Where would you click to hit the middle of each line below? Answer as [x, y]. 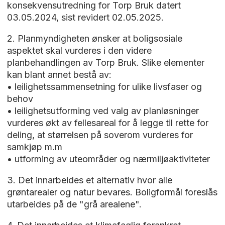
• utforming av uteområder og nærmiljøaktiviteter [109, 159]
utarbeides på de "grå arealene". [75, 204]
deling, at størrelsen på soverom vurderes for [100, 135]
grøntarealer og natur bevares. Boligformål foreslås [112, 192]
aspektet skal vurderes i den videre [79, 51]
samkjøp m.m [36, 147]
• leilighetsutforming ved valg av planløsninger [103, 111]
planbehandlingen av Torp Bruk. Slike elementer [105, 63]
